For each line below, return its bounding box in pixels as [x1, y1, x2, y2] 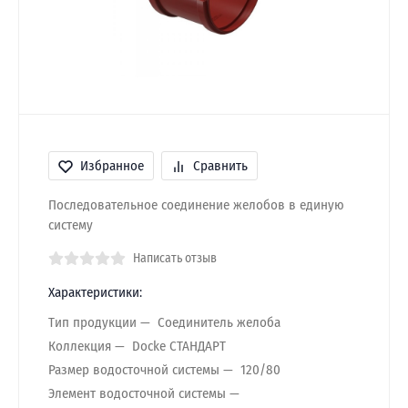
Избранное [80, 158, 144, 174]
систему [48, 217, 93, 233]
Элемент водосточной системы [48, 384, 226, 402]
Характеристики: [48, 284, 142, 301]
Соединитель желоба [158, 313, 280, 331]
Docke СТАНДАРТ [132, 337, 226, 354]
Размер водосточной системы [48, 361, 219, 378]
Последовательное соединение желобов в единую [48, 197, 344, 213]
